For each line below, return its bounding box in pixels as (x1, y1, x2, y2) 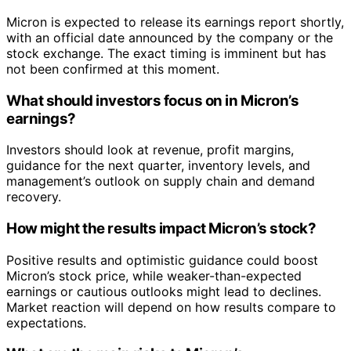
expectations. (6, 314, 86, 331)
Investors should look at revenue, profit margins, (6, 142, 294, 158)
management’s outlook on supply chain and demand (6, 173, 315, 190)
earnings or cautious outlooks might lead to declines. (6, 283, 321, 299)
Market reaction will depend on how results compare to (6, 299, 336, 315)
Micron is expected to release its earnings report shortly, (6, 13, 344, 30)
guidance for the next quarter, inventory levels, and (6, 157, 310, 174)
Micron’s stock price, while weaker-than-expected (6, 267, 302, 284)
